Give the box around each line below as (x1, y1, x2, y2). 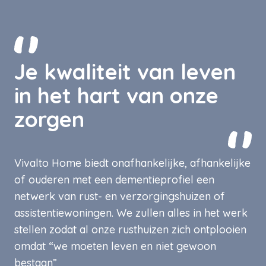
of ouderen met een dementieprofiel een (14, 172, 214, 186)
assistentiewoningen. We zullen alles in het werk (14, 205, 248, 220)
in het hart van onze (14, 81, 218, 109)
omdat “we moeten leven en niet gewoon (14, 239, 216, 253)
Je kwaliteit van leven (14, 58, 236, 85)
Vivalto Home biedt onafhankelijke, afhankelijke (14, 156, 251, 170)
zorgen (14, 105, 84, 132)
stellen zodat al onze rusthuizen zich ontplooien (14, 222, 246, 236)
